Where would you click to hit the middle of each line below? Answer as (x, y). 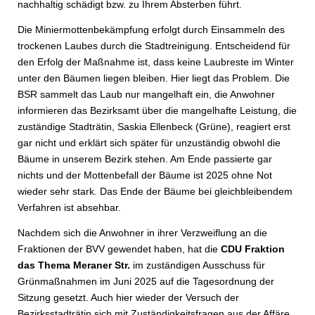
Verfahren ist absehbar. (69, 207)
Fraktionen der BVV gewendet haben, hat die (119, 249)
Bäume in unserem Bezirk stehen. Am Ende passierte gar (145, 159)
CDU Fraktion (253, 249)
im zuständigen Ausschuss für (198, 265)
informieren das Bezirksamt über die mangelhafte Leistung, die (157, 110)
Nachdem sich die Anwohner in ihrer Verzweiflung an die (142, 233)
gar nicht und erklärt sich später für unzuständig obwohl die (149, 143)
